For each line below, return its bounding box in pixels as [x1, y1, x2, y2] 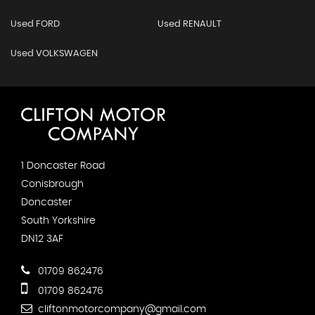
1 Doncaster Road [21, 161, 105, 172]
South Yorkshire [21, 216, 96, 226]
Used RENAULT [157, 19, 221, 29]
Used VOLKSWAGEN [11, 49, 98, 58]
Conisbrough [21, 179, 84, 190]
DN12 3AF [21, 234, 63, 245]
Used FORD [11, 19, 60, 29]
